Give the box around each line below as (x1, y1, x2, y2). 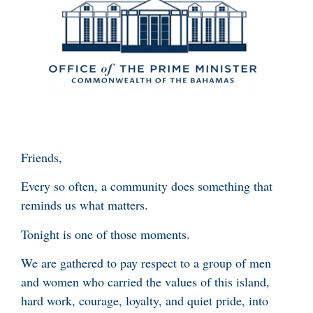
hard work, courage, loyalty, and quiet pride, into (21, 292, 268, 310)
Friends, (21, 149, 62, 166)
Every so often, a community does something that (21, 177, 272, 195)
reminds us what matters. (21, 196, 152, 214)
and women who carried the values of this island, (21, 273, 270, 291)
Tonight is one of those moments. (21, 225, 194, 242)
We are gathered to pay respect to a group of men (21, 254, 271, 272)
